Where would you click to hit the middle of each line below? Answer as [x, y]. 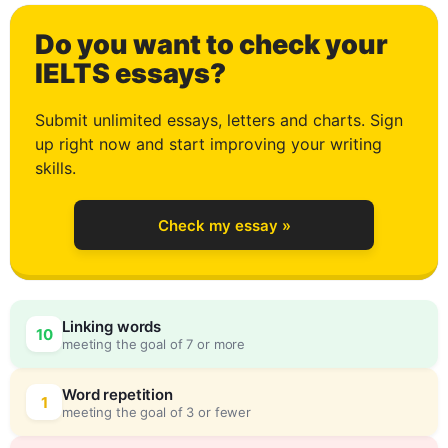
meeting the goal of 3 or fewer [157, 411]
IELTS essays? [130, 73]
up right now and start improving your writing [208, 144]
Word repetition [117, 394]
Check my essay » [224, 225]
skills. [55, 168]
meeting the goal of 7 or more [154, 343]
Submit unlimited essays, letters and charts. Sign [219, 120]
